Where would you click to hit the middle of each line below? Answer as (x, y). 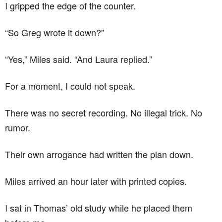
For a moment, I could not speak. (70, 85)
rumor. (18, 127)
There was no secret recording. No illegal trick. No (104, 112)
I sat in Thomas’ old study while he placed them (99, 207)
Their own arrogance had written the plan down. (99, 154)
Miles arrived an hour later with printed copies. (96, 181)
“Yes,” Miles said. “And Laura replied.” (79, 59)
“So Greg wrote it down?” (55, 32)
